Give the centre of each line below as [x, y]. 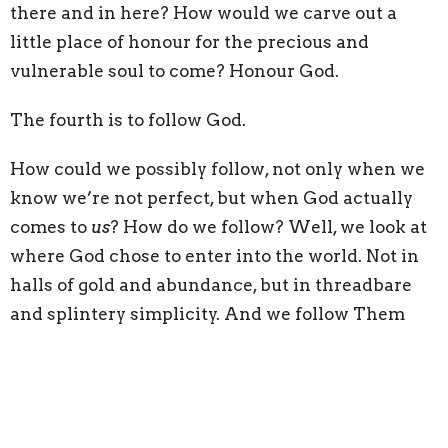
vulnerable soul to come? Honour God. [174, 71]
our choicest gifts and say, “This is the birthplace [220, 372]
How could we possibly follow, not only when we [217, 169]
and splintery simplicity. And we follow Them [207, 314]
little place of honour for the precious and [189, 42]
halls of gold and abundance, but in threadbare [211, 285]
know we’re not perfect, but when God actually [211, 198]
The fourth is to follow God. [128, 120]
